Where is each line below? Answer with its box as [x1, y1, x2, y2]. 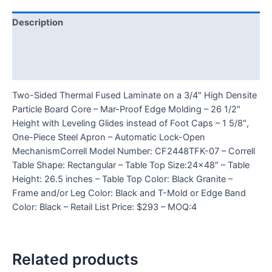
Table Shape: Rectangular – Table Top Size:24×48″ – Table [12, 160, 250, 171]
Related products [12, 250, 138, 268]
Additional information [12, 40, 109, 52]
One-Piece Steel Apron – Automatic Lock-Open [12, 132, 205, 143]
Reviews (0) [12, 63, 64, 74]
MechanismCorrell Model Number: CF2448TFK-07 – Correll [12, 146, 255, 157]
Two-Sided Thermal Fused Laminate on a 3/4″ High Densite [12, 90, 257, 101]
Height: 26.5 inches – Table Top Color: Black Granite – [12, 174, 233, 185]
